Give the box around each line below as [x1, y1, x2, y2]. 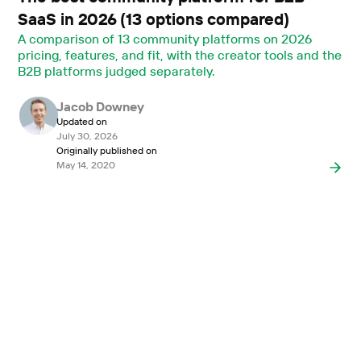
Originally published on [56, 143, 157, 156]
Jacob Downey [56, 98, 145, 114]
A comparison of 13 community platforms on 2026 [18, 30, 312, 47]
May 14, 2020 [56, 158, 115, 171]
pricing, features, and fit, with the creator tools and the [18, 46, 342, 63]
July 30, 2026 [56, 129, 118, 142]
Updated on [56, 114, 107, 127]
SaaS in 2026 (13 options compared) [18, 8, 290, 29]
